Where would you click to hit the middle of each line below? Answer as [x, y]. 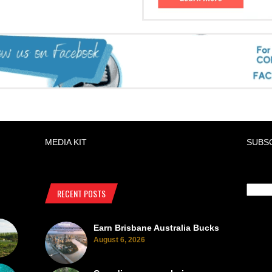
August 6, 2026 [119, 240]
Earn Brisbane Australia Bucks [156, 228]
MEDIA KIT [66, 142]
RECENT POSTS [81, 194]
